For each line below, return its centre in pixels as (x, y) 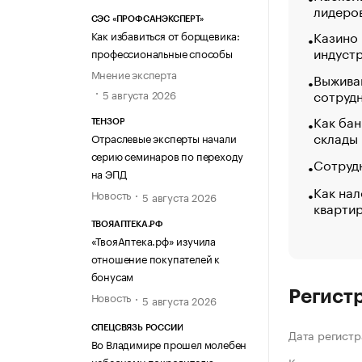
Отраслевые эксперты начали (164, 138)
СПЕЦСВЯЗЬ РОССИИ (137, 327)
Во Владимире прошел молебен (169, 343)
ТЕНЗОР (108, 122)
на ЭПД (109, 173)
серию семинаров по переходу (167, 156)
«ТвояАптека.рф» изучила (153, 240)
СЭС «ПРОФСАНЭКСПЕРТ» (147, 19)
